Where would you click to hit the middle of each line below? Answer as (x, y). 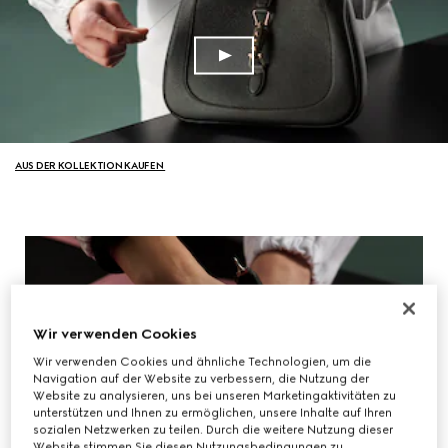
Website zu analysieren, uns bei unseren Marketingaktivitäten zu (215, 395)
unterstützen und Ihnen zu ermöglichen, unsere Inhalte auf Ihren (213, 412)
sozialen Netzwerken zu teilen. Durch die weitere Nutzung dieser (213, 429)
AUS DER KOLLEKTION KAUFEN (90, 165)
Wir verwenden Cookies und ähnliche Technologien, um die (202, 361)
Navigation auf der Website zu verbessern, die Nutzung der (201, 378)
